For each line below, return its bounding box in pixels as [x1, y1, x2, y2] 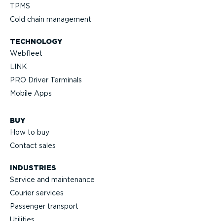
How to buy [10, 128, 49, 137]
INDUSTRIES [10, 163, 56, 172]
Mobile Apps [10, 89, 52, 98]
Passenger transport [10, 202, 78, 211]
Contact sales [10, 142, 56, 150]
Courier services [10, 189, 64, 197]
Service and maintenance [10, 176, 95, 184]
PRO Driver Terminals [10, 76, 82, 84]
